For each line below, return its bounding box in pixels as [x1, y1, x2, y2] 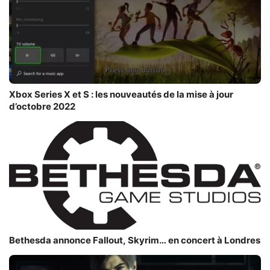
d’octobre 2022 [9, 101, 75, 112]
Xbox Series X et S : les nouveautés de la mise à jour [9, 89, 233, 100]
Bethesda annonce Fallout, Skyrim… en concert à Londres [9, 234, 260, 246]
